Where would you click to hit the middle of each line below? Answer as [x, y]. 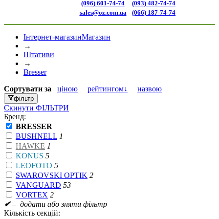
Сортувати [24, 89]
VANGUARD [38, 185]
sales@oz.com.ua [103, 12]
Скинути [19, 108]
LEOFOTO [34, 166]
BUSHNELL [36, 136]
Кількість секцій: [32, 213]
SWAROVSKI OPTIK [52, 175]
